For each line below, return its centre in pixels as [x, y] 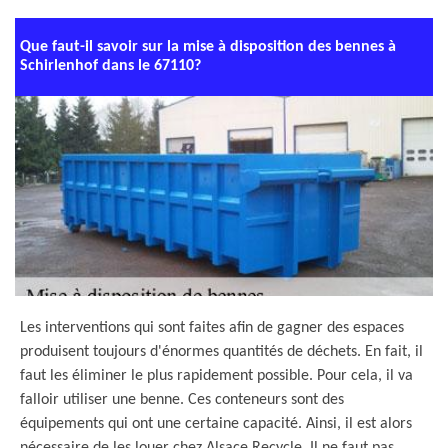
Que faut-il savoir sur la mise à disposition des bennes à [208, 47]
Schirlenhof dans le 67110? [110, 66]
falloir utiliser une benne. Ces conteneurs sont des [182, 400]
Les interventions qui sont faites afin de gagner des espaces [212, 328]
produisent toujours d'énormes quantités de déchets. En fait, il [221, 352]
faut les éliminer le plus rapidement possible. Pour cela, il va [216, 376]
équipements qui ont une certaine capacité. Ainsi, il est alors [216, 424]
